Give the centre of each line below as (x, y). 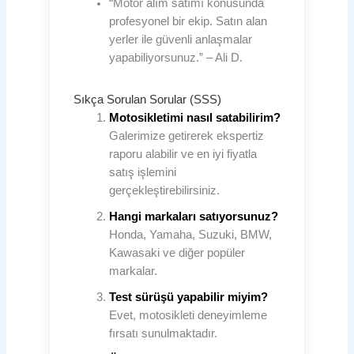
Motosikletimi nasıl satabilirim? (194, 117)
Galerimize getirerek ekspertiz (186, 136)
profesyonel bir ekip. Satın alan (188, 21)
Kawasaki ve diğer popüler (177, 252)
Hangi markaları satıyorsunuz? (193, 216)
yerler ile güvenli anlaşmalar (180, 39)
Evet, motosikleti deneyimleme (188, 315)
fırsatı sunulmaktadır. (163, 333)
